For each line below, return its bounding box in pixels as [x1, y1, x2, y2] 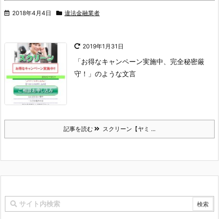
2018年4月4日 [12, 9, 51, 17]
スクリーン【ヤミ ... [100, 125, 155, 132]
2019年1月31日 [83, 43, 124, 50]
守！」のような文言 [74, 69, 136, 78]
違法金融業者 [65, 9, 100, 17]
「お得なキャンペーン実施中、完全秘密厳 [74, 57, 204, 66]
